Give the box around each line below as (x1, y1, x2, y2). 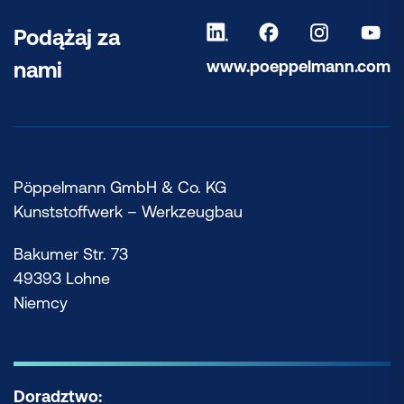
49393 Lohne (14, 268, 110, 288)
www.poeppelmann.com (207, 56, 390, 76)
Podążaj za (14, 24, 120, 50)
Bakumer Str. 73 (14, 243, 128, 263)
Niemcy (14, 292, 68, 312)
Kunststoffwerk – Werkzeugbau (14, 201, 243, 221)
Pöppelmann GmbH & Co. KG (14, 177, 226, 197)
